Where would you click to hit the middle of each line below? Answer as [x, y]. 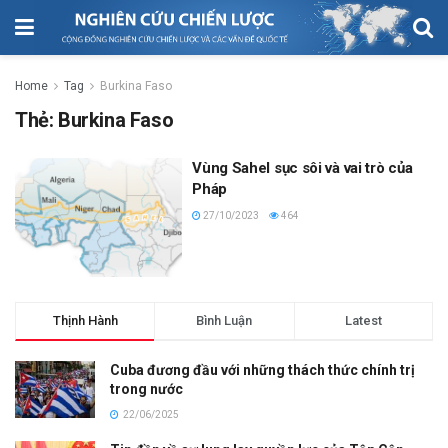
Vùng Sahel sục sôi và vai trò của [302, 167]
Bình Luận [224, 321]
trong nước [146, 389]
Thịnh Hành [85, 321]
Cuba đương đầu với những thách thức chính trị [262, 370]
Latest [363, 321]
